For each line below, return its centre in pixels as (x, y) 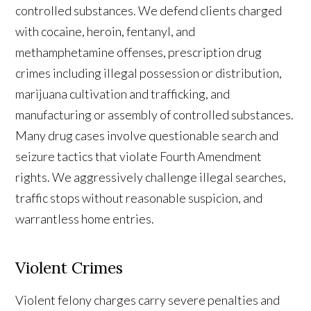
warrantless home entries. (85, 219)
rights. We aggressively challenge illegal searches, (151, 177)
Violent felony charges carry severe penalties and (148, 300)
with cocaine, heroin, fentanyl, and (106, 32)
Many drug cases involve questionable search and (147, 136)
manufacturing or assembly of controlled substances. (155, 115)
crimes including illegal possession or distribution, (149, 73)
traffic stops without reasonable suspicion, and (139, 198)
